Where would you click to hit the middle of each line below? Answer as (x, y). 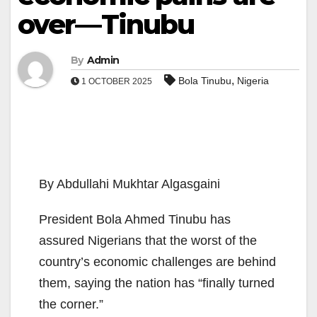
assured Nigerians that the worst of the (148, 241)
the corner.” (71, 305)
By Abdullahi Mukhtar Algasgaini (129, 184)
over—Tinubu (106, 25)
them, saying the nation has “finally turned (157, 283)
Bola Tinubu (205, 81)
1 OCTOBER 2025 (117, 82)
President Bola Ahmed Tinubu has (135, 220)
